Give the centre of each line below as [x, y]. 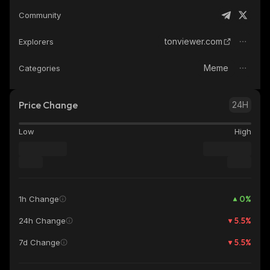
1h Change [39, 199]
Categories [39, 68]
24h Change [42, 221]
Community [40, 15]
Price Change [48, 105]
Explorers [36, 42]
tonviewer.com [193, 41]
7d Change [39, 242]
